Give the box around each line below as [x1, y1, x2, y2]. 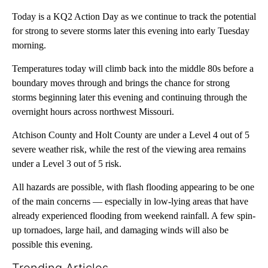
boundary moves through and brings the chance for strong [12, 77, 230, 88]
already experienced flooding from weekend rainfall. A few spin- [12, 210, 255, 221]
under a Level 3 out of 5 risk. [12, 158, 121, 169]
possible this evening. [12, 239, 93, 249]
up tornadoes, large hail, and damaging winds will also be [12, 224, 229, 235]
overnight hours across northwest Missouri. [12, 106, 174, 117]
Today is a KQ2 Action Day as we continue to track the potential [12, 11, 256, 22]
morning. [12, 39, 46, 50]
